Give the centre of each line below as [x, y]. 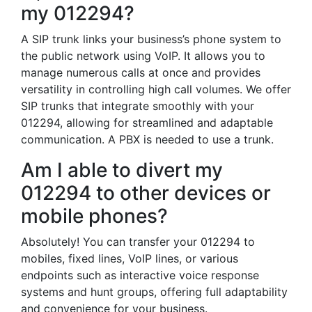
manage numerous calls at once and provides [141, 72]
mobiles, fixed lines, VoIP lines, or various [130, 258]
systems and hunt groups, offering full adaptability [154, 292]
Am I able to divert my [122, 170]
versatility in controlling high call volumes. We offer [156, 89]
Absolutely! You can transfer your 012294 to [138, 242]
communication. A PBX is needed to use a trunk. [147, 139]
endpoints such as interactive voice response [140, 275]
